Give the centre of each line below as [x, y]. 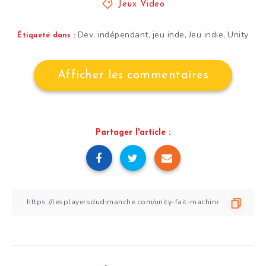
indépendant [123, 34]
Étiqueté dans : [47, 35]
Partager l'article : [133, 132]
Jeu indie [206, 34]
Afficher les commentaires [133, 75]
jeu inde [168, 34]
